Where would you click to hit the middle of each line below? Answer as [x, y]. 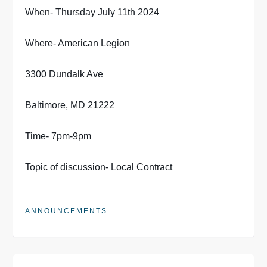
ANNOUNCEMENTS [66, 211]
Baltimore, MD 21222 [70, 105]
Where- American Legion [78, 43]
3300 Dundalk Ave [64, 74]
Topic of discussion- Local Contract [99, 167]
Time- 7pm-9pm [58, 136]
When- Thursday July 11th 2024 [92, 12]
